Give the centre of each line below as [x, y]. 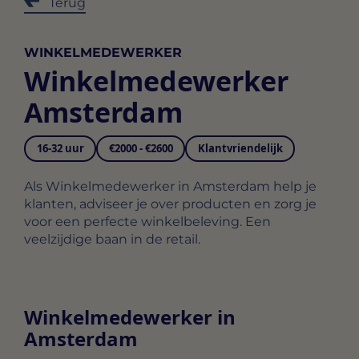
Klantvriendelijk [240, 149]
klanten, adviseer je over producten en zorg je [170, 204]
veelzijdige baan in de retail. [112, 239]
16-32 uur [60, 149]
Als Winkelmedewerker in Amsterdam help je [170, 186]
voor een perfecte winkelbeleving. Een [147, 221]
